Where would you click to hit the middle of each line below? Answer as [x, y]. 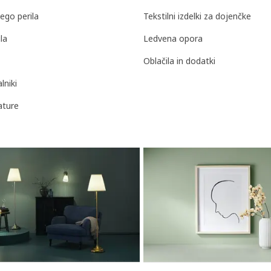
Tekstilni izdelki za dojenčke [197, 16]
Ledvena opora [173, 39]
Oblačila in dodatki [179, 61]
